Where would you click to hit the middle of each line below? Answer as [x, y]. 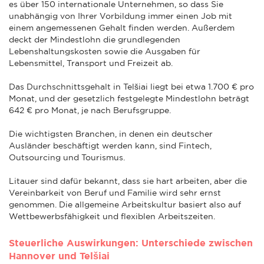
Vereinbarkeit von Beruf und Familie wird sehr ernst [115, 192]
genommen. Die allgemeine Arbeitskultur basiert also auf [125, 204]
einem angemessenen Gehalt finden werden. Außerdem [122, 27]
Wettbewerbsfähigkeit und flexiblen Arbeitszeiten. [112, 216]
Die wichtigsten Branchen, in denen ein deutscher [111, 133]
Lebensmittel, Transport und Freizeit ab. [91, 63]
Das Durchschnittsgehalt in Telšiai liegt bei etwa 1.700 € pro [131, 86]
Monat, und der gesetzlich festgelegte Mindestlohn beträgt [129, 98]
